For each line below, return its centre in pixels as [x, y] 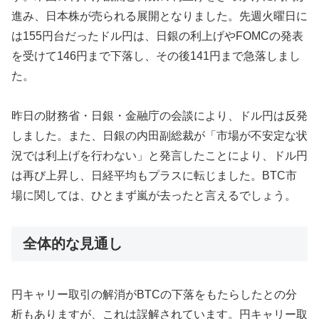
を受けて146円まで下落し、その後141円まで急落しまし [156, 56]
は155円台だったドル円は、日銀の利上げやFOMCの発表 [157, 36]
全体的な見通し [73, 244]
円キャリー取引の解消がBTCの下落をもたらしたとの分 [154, 294]
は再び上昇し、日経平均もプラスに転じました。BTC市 [154, 176]
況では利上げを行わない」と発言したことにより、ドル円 [159, 156]
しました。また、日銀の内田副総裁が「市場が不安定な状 [159, 136]
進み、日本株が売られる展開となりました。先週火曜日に [159, 16]
